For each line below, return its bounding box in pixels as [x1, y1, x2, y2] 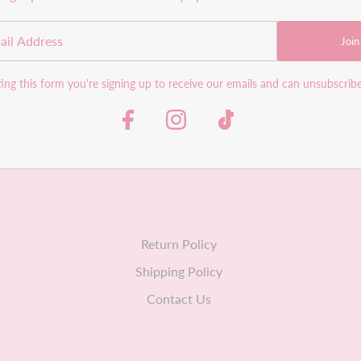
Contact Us [146, 290, 211, 306]
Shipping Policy [135, 263, 222, 279]
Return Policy [140, 235, 217, 251]
